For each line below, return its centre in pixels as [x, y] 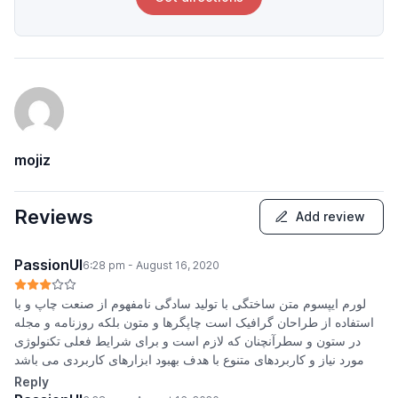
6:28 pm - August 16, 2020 [151, 265]
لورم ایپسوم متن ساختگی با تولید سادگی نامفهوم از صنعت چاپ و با [190, 304]
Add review [330, 217]
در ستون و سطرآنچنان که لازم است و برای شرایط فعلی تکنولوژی [187, 341]
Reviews [54, 216]
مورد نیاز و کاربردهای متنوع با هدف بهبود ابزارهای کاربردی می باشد [189, 360]
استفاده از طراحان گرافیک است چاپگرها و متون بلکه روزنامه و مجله [194, 322]
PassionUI [48, 265]
